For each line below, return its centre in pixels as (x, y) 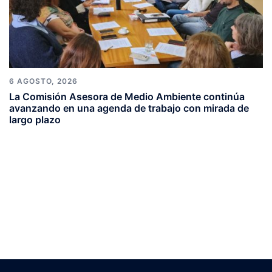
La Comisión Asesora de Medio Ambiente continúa (127, 97)
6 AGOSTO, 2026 (43, 81)
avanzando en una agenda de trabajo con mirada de (129, 108)
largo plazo (35, 120)
